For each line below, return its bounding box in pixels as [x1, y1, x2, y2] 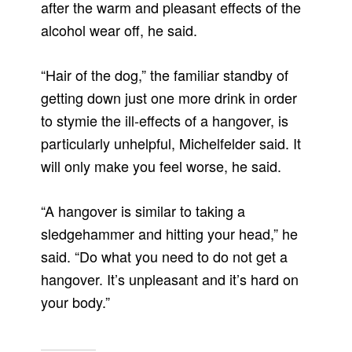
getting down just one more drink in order [41, 87, 298, 108]
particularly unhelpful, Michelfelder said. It [41, 133, 302, 154]
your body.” [41, 291, 111, 313]
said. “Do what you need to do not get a [41, 246, 288, 267]
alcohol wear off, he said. [41, 20, 198, 41]
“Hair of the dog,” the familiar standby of [41, 64, 289, 86]
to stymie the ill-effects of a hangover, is [41, 110, 289, 131]
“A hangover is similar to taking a [41, 200, 246, 222]
